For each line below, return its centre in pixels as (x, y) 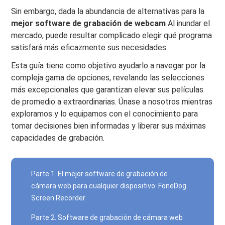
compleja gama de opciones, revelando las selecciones (108, 78)
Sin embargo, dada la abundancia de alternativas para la (108, 11)
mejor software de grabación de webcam (89, 23)
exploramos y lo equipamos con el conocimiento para (105, 114)
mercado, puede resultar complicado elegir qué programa (112, 35)
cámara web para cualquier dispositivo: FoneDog (109, 186)
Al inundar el (188, 23)
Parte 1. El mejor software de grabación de (100, 174)
